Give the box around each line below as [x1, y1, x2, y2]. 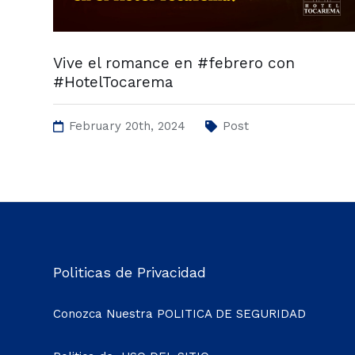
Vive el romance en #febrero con [53, 54, 295, 73]
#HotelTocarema [53, 73, 173, 92]
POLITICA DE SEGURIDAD [157, 307, 306, 322]
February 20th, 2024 [69, 118, 185, 133]
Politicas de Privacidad [53, 264, 206, 281]
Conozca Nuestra [53, 307, 157, 322]
